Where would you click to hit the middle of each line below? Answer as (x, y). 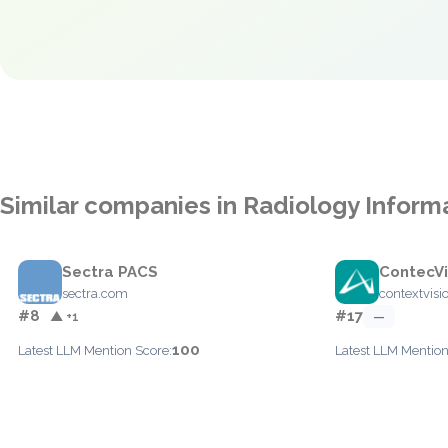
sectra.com (95, 293)
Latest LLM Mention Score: (95, 350)
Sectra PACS (110, 272)
